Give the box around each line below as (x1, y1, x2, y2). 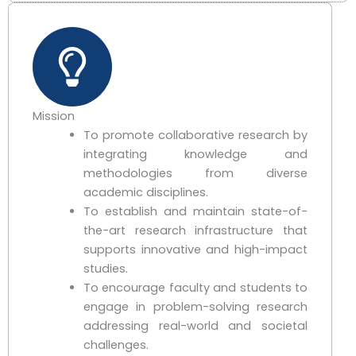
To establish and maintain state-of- (83, 203, 308, 219)
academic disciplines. (83, 184, 208, 200)
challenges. (83, 336, 149, 353)
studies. (83, 260, 128, 277)
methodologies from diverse (83, 164, 308, 181)
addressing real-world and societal (83, 317, 308, 334)
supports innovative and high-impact (83, 241, 308, 257)
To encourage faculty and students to (83, 279, 308, 296)
